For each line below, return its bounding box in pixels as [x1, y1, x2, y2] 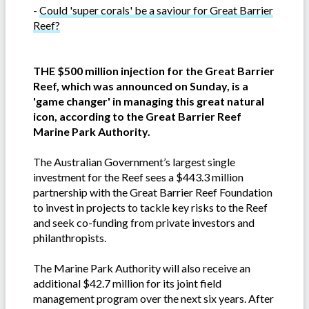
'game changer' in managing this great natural [33, 94, 264, 108]
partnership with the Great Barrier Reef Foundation [33, 186, 272, 199]
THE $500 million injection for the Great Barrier [33, 64, 275, 78]
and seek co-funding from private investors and [33, 216, 255, 230]
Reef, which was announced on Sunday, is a [33, 79, 248, 93]
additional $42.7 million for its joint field [33, 277, 221, 290]
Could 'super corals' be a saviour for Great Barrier [39, 3, 273, 17]
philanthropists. [33, 231, 106, 245]
